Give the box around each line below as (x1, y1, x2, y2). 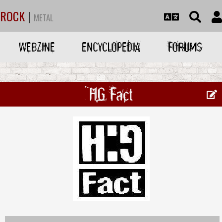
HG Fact (89, 82, 133, 106)
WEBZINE (19, 39, 55, 55)
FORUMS (167, 39, 202, 55)
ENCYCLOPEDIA (81, 39, 140, 55)
